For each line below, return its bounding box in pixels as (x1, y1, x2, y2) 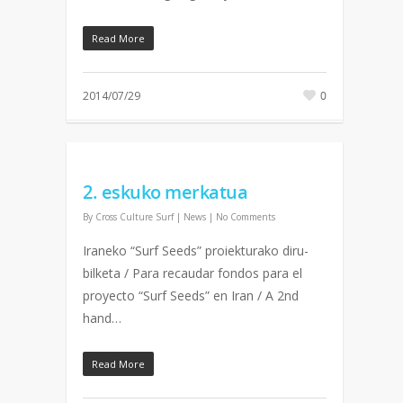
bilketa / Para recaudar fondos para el (83, 264, 302, 282)
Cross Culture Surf (95, 210, 174, 223)
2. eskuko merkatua (83, 180, 247, 204)
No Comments (216, 210, 275, 223)
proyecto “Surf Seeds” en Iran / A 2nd (83, 287, 299, 304)
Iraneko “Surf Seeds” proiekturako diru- (83, 242, 309, 259)
